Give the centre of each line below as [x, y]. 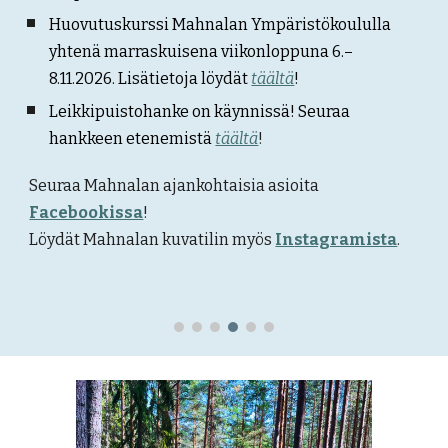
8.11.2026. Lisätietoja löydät [150, 78]
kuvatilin [196, 239]
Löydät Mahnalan [96, 239]
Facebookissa [86, 212]
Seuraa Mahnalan [96, 185]
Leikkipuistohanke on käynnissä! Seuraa [200, 111]
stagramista [346, 239]
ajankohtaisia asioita [241, 185]
